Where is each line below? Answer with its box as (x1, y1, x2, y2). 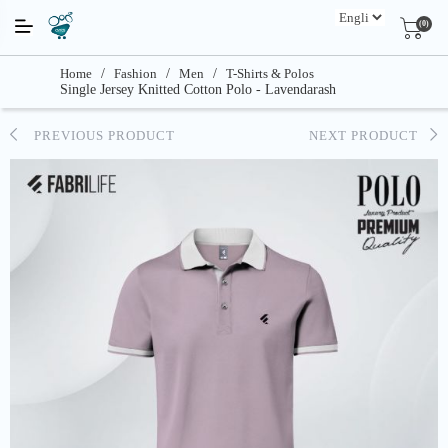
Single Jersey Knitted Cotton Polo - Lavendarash (60, 82, 336, 97)
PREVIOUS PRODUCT (18, 128, 175, 143)
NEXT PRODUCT (309, 128, 430, 143)
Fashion (114, 66, 157, 81)
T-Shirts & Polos (226, 66, 314, 81)
